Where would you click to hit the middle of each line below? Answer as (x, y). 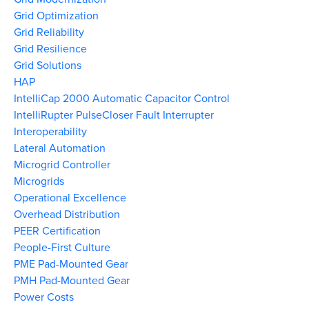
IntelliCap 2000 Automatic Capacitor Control (122, 98)
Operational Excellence (70, 197)
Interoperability (50, 131)
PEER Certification (57, 230)
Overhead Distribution (67, 214)
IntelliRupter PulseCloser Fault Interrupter (114, 114)
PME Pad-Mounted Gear (71, 263)
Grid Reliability (49, 32)
